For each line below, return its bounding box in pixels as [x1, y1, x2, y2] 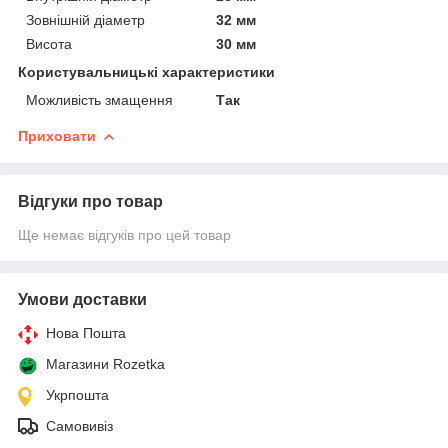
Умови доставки [18, 290, 147, 308]
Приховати [18, 127, 96, 144]
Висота [26, 35, 72, 52]
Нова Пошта [46, 324, 126, 341]
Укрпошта [46, 386, 109, 403]
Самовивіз [46, 417, 113, 434]
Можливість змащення [26, 91, 173, 108]
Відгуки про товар [18, 192, 163, 210]
